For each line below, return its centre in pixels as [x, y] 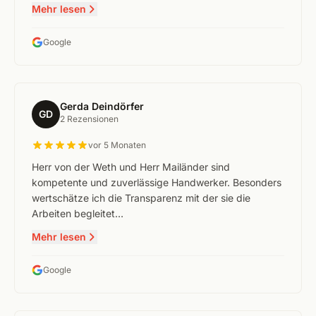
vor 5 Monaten [117, 145]
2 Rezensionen [89, 119]
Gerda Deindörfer [102, 106]
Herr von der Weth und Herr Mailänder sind [131, 167]
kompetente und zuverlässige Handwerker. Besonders [157, 182]
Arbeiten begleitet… [78, 213]
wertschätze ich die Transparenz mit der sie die [141, 198]
